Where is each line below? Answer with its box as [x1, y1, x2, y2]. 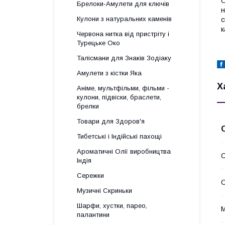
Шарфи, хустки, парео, [77, 202, 147, 209]
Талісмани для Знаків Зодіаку [77, 54, 171, 62]
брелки [77, 102, 99, 110]
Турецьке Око [77, 39, 120, 47]
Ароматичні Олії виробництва [77, 148, 171, 155]
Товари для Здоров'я [77, 118, 145, 125]
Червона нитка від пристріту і [77, 30, 169, 38]
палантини [77, 211, 109, 218]
